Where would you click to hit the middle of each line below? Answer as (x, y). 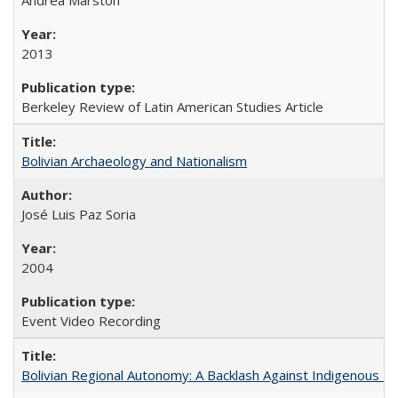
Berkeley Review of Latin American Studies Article (172, 106)
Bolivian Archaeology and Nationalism (134, 160)
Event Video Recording (91, 320)
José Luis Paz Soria (79, 214)
